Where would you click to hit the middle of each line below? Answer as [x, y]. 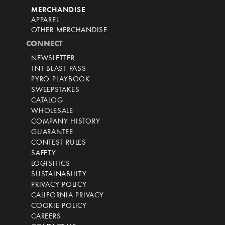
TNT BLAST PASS [59, 69]
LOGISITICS [51, 164]
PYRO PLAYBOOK [61, 80]
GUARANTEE [52, 133]
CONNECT [44, 44]
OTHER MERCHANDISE [69, 31]
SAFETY [44, 154]
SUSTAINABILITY [59, 175]
